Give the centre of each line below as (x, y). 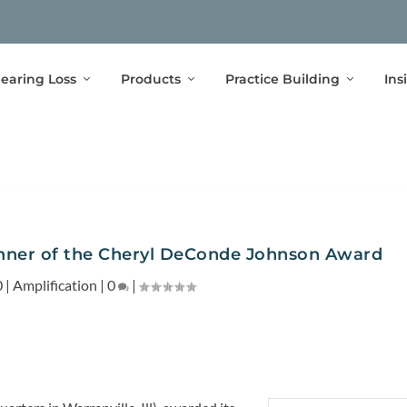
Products (150, 79)
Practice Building (282, 79)
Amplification (55, 284)
